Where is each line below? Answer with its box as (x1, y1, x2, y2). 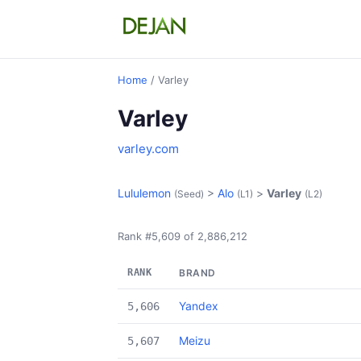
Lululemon (118, 186, 171, 200)
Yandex (179, 299, 218, 313)
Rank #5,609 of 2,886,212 (118, 230, 247, 243)
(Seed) (174, 188, 204, 200)
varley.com (118, 141, 179, 156)
